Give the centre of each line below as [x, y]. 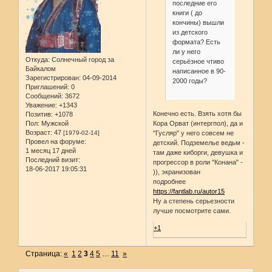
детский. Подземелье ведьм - [199, 143]
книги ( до [187, 12]
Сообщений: [44, 96]
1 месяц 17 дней [51, 150]
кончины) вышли [198, 22]
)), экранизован [177, 172]
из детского [190, 32]
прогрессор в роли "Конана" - [198, 162]
